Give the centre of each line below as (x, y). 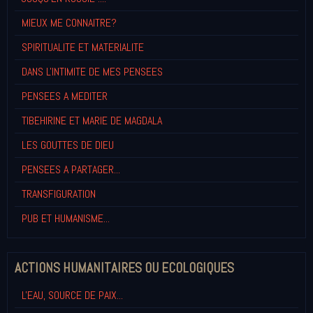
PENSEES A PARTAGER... (71, 169)
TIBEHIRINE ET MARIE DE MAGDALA (92, 120)
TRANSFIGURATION (59, 194)
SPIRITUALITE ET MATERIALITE (83, 47)
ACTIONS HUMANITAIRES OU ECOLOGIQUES (124, 268)
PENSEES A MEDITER (65, 96)
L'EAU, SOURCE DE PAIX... (72, 295)
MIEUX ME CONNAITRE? (69, 22)
